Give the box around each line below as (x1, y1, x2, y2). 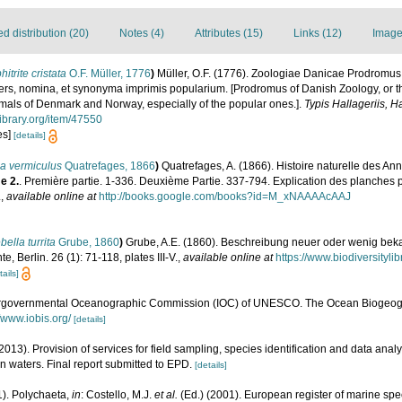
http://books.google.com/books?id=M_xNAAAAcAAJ (99, 189, 351, 203)
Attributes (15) (195, 27, 263, 40)
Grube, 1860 (56, 235, 119, 249)
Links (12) (293, 27, 342, 40)
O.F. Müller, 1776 (66, 67, 151, 81)
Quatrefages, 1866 (62, 159, 155, 172)
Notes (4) (119, 27, 164, 40)
